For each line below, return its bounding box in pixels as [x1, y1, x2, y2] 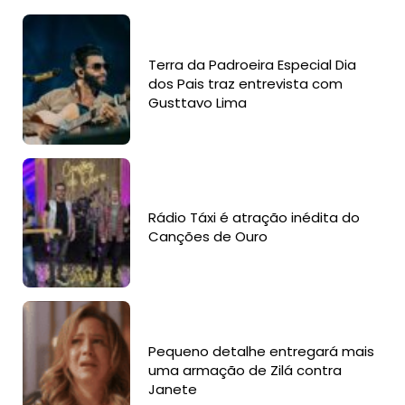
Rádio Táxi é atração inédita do [148, 208, 361, 228]
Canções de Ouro [148, 227, 268, 247]
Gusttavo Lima [148, 93, 248, 113]
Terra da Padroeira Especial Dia [148, 55, 357, 75]
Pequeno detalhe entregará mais [148, 341, 375, 361]
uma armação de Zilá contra [148, 360, 343, 380]
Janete [148, 379, 198, 399]
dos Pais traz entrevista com [148, 74, 344, 94]
